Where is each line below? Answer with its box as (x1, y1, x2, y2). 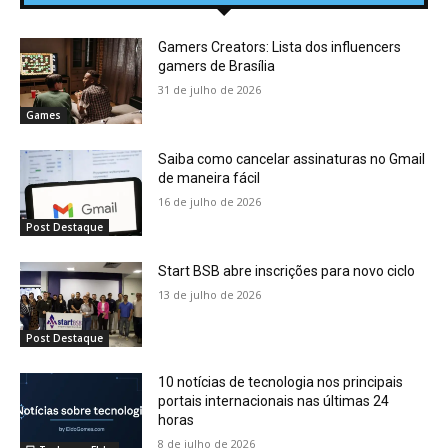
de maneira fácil (158, 170, 261, 187)
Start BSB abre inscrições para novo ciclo (158, 262, 416, 279)
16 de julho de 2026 (158, 194, 262, 210)
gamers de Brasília (158, 58, 276, 75)
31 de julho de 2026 (158, 82, 262, 98)
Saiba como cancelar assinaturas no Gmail (158, 151, 426, 168)
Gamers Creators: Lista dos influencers (158, 39, 402, 56)
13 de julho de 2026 (158, 286, 262, 302)
